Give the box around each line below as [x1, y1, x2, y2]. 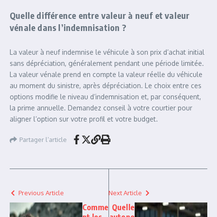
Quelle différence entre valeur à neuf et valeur [10, 10, 190, 21]
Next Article [108, 189, 142, 197]
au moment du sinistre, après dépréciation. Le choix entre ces [10, 81, 201, 90]
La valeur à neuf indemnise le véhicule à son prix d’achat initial [10, 48, 204, 56]
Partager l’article [19, 135, 67, 143]
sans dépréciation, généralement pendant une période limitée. [10, 59, 204, 67]
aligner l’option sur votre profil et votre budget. [10, 115, 158, 123]
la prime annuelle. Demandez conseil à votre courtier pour [10, 104, 192, 112]
